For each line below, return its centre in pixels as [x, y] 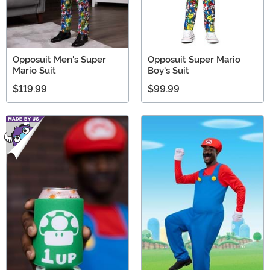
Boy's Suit [168, 71]
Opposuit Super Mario [194, 60]
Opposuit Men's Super [59, 60]
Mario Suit [34, 71]
